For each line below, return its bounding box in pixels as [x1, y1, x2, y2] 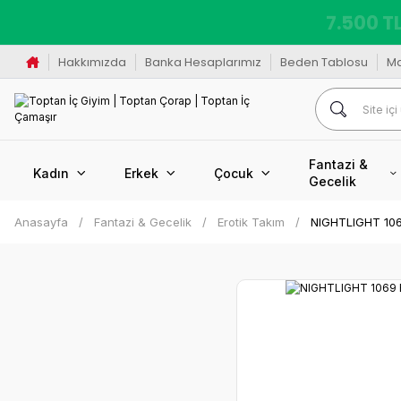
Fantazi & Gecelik [94, 215, 192, 229]
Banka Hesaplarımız [144, 53, 261, 71]
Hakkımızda [57, 53, 126, 71]
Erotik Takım [218, 215, 285, 229]
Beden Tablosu [279, 53, 368, 71]
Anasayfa [14, 215, 68, 229]
